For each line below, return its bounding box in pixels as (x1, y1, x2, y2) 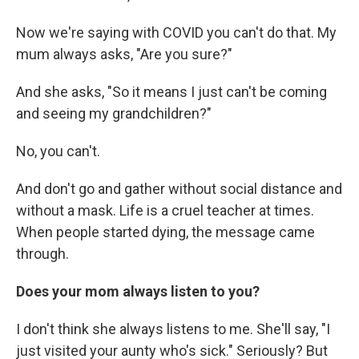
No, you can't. (16, 142, 100, 159)
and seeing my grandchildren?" (16, 104, 212, 122)
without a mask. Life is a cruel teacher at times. (16, 201, 314, 219)
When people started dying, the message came (16, 223, 315, 240)
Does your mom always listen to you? (16, 282, 260, 300)
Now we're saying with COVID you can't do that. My (16, 23, 337, 41)
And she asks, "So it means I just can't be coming (16, 83, 327, 100)
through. (16, 244, 69, 262)
